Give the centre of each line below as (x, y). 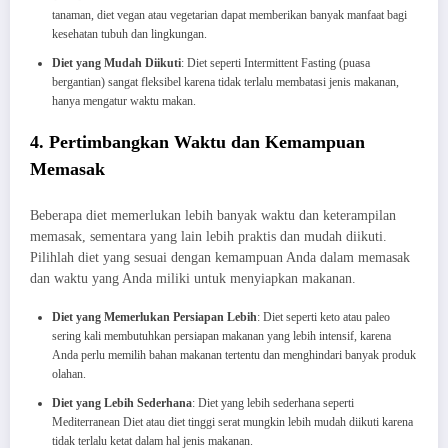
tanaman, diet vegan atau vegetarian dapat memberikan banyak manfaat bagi (229, 14)
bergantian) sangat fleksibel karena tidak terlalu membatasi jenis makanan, (225, 81)
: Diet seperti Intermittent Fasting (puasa (275, 62)
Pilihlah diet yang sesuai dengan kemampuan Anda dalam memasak (220, 258)
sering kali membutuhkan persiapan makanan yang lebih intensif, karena (221, 336)
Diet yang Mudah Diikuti (116, 62)
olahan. (69, 374)
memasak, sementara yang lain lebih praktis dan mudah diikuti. (208, 237)
